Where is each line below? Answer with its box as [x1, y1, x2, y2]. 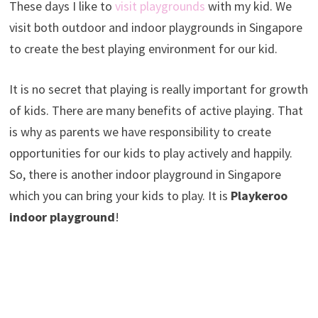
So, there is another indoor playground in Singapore [9, 166, 281, 183]
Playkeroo [230, 187, 287, 204]
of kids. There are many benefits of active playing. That [9, 102, 303, 119]
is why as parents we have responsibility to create [9, 124, 271, 141]
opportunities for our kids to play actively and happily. [9, 145, 292, 162]
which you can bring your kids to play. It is [9, 187, 231, 204]
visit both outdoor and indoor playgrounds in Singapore [9, 19, 302, 36]
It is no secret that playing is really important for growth [9, 81, 308, 98]
